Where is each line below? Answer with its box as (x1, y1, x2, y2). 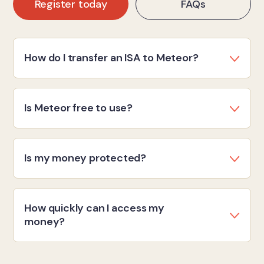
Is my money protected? (24, 151, 146, 166)
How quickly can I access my (24, 201, 164, 216)
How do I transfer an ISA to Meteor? (24, 51, 199, 65)
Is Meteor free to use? (24, 101, 133, 115)
